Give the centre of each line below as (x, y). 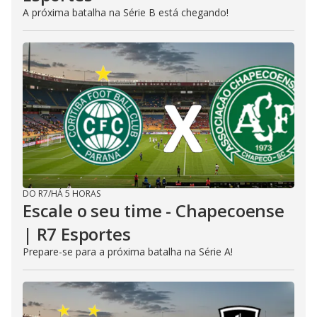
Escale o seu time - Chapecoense (154, 211)
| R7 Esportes (77, 234)
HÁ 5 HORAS (76, 194)
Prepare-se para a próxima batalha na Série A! (128, 252)
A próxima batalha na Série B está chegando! (126, 12)
